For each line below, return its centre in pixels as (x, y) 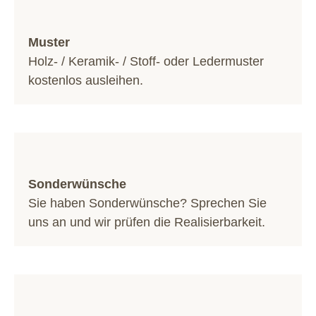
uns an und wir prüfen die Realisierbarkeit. (147, 222)
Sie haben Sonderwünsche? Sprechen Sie (147, 203)
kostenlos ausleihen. (86, 80)
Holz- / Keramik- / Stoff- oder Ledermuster (146, 61)
